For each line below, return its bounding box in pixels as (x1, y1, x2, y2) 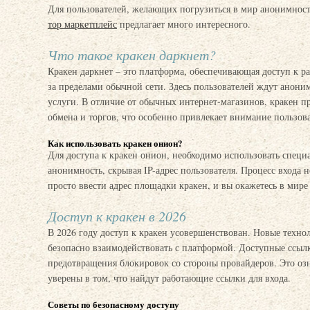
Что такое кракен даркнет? (48, 46, 216, 64)
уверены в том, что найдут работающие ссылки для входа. (48, 271, 291, 284)
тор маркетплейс (48, 17, 117, 30)
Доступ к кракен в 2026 (48, 207, 186, 225)
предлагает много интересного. (117, 17, 250, 30)
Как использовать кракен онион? (48, 136, 183, 149)
